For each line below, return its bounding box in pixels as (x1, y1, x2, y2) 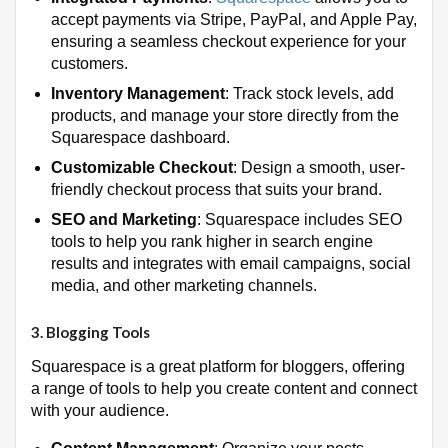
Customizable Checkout (51, 158, 233, 176)
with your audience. (31, 401, 169, 419)
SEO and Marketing (51, 210, 197, 228)
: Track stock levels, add (225, 84, 394, 102)
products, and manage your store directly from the (51, 106, 399, 124)
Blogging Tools (46, 322, 150, 341)
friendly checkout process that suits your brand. (51, 180, 382, 198)
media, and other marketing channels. (51, 276, 317, 294)
